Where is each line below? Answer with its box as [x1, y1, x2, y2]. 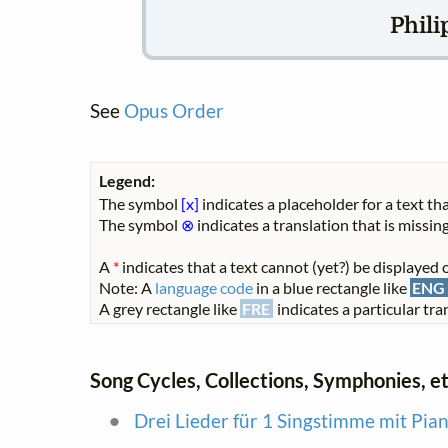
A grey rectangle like [99, 298, 240, 318]
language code [155, 277, 253, 297]
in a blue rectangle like [253, 277, 410, 297]
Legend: [99, 170, 155, 190]
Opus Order [124, 98, 224, 122]
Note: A [99, 277, 155, 297]
